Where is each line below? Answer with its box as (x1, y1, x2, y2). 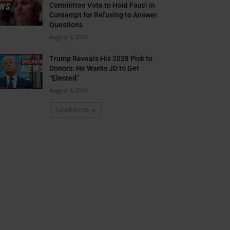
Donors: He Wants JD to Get (49, 64, 140, 72)
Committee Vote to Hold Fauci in (49, 1, 156, 9)
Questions (49, 21, 83, 29)
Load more (56, 105, 89, 114)
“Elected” (49, 74, 80, 82)
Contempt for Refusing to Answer (49, 11, 158, 19)
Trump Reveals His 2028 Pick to (49, 54, 153, 63)
